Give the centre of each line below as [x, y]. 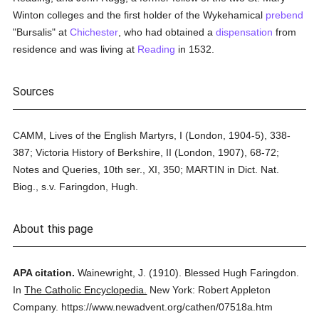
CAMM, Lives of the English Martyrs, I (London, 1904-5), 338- [152, 135]
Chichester [94, 32]
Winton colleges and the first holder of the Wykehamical [140, 15]
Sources [34, 91]
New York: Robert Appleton [210, 290]
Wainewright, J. [112, 273]
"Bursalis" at [42, 32]
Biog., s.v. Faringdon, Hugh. [76, 187]
